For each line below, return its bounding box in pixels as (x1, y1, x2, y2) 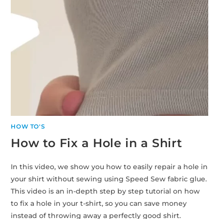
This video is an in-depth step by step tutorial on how (11, 186, 200, 196)
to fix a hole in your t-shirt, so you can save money (11, 198, 187, 208)
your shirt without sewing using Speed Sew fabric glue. (11, 174, 207, 183)
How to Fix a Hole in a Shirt (11, 135, 182, 150)
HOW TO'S (11, 122, 45, 130)
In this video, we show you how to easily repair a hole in (11, 162, 208, 171)
